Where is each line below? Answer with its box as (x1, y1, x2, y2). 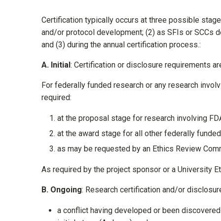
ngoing (56, 185, 82, 195)
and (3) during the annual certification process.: (41, 40, 201, 50)
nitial (53, 60, 71, 70)
